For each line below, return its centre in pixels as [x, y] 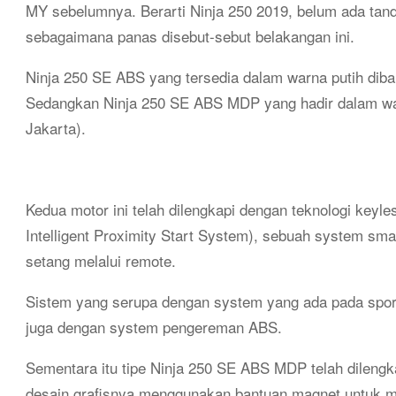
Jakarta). [56, 128]
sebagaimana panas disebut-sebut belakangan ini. [190, 36]
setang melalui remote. [101, 260]
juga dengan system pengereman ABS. [154, 327]
